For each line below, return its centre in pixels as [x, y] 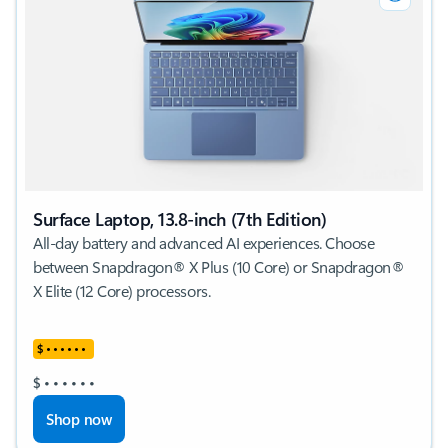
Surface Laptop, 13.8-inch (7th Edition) [180, 218]
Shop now [79, 418]
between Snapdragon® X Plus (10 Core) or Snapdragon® [219, 266]
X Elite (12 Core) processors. [122, 290]
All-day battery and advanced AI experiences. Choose [204, 242]
